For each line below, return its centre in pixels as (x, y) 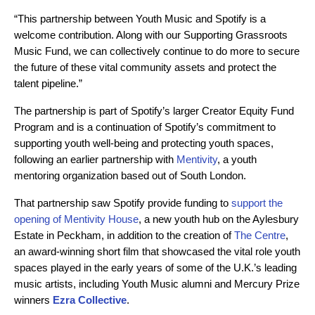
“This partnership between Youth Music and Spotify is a (140, 19)
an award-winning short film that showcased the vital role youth (157, 251)
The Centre (260, 235)
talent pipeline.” (48, 83)
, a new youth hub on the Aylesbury (219, 219)
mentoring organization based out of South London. (131, 175)
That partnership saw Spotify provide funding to (123, 203)
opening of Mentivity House (76, 219)
